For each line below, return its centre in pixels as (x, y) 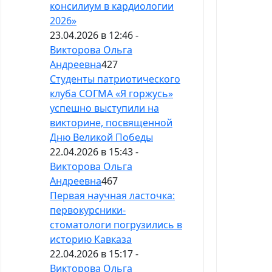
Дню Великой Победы (101, 138)
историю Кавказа (91, 240)
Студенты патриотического (115, 79)
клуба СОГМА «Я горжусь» (111, 94)
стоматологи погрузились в (116, 225)
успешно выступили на (104, 108)
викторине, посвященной (111, 123)
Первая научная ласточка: (112, 196)
